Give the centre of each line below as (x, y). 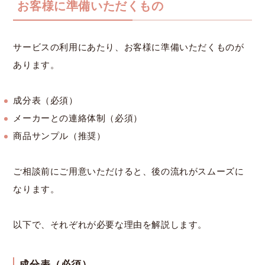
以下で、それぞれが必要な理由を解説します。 (110, 224)
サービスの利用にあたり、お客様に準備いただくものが (129, 47)
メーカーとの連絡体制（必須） (78, 118)
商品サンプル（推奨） (59, 136)
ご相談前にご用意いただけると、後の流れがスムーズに (129, 171)
